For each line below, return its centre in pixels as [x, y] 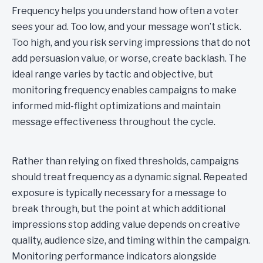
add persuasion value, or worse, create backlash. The [129, 58]
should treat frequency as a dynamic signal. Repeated [129, 177]
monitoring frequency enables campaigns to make [124, 90]
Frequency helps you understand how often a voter [125, 11]
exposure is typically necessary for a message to [119, 193]
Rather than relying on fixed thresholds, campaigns [125, 161]
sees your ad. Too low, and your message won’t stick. [127, 27]
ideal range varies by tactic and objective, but [112, 74]
